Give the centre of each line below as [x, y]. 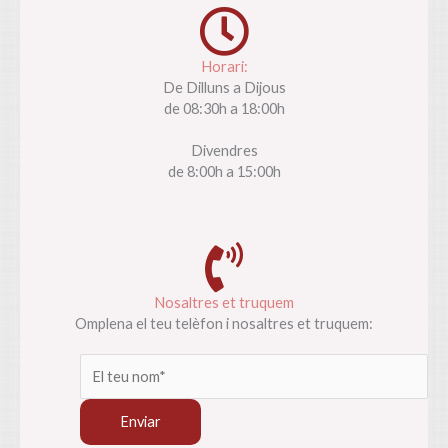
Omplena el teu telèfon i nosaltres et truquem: [224, 323]
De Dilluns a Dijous [224, 87]
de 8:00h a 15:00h [224, 171]
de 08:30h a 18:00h [224, 108]
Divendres [224, 150]
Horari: [224, 66]
